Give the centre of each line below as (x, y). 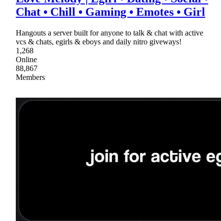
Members (30, 77)
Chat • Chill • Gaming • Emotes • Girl (110, 12)
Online (26, 60)
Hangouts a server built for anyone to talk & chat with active (110, 33)
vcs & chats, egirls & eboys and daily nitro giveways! (99, 42)
